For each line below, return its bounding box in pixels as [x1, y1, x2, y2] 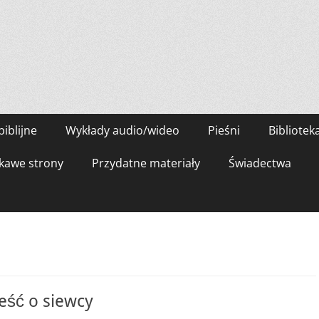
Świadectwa [229, 155, 291, 171]
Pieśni [208, 122, 240, 138]
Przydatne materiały [92, 155, 200, 171]
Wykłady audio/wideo [66, 122, 179, 138]
